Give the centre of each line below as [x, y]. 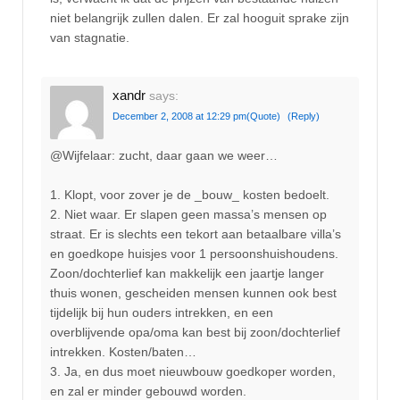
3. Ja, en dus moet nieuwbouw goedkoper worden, [193, 372]
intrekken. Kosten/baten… [123, 352]
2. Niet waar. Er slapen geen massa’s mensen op [188, 215]
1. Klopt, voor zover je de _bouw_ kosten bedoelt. [190, 195]
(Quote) [263, 116]
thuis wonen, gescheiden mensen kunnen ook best [193, 293]
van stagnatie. [90, 38]
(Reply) [304, 116]
